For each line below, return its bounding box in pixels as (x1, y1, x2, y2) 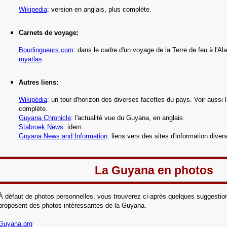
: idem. (63, 123, 84, 131)
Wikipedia (19, 6, 47, 13)
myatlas (19, 55, 42, 63)
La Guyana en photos (94, 164, 213, 177)
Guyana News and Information (19, 132, 107, 140)
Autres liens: (19, 79, 58, 86)
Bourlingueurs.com (19, 46, 73, 54)
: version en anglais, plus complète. (47, 6, 152, 13)
